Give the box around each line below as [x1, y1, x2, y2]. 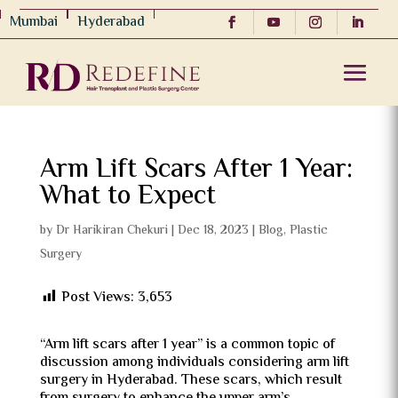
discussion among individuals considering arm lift [39, 352, 349, 374]
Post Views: [60, 287, 134, 309]
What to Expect [39, 176, 216, 218]
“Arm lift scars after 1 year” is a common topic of [39, 334, 335, 356]
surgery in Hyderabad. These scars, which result [39, 370, 342, 392]
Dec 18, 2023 [177, 221, 249, 241]
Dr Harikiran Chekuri [55, 221, 168, 241]
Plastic [289, 221, 328, 241]
